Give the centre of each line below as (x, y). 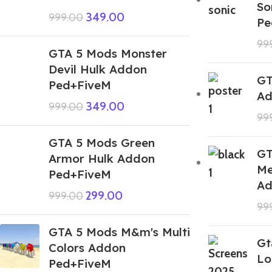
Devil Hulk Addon (98, 69)
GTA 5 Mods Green (102, 142)
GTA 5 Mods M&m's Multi (119, 232)
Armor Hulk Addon (102, 158)
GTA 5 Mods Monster (108, 53)
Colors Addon (87, 247)
